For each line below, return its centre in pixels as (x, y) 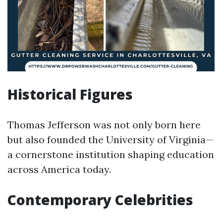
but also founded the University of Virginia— (111, 139)
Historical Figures (70, 94)
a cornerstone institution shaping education (111, 154)
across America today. (59, 169)
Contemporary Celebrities (100, 200)
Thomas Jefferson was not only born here (104, 125)
